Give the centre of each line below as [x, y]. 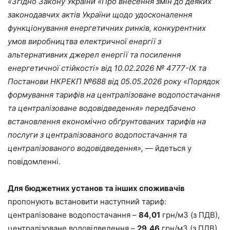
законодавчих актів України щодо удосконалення [100, 15]
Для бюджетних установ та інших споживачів [96, 188]
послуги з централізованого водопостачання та [97, 135]
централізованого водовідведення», [75, 148]
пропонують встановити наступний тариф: [87, 202]
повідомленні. [34, 162]
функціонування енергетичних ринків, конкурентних [107, 28]
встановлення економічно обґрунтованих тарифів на [107, 122]
